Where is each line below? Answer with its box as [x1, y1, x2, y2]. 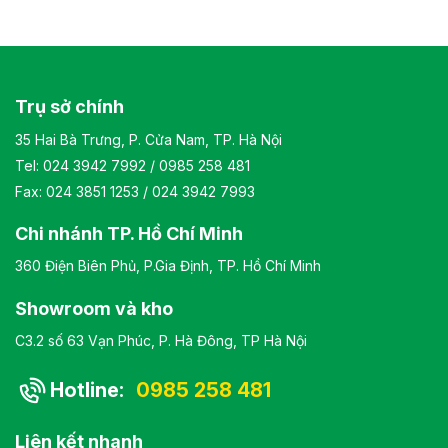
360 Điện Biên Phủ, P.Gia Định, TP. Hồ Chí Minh [15, 257, 321, 275]
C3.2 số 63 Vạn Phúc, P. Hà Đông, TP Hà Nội [15, 331, 307, 349]
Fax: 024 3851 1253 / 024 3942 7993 [15, 182, 255, 200]
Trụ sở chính [15, 96, 124, 118]
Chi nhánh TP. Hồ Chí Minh [15, 222, 243, 244]
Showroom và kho [15, 297, 173, 319]
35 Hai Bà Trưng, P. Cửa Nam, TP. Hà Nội [15, 130, 282, 148]
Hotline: [50, 377, 129, 402]
